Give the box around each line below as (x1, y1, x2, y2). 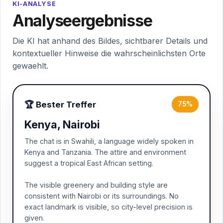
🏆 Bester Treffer (24, 99, 96, 110)
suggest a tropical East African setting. (24, 159, 153, 167)
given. (24, 214, 44, 222)
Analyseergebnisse (12, 11, 152, 30)
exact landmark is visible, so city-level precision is (24, 203, 193, 211)
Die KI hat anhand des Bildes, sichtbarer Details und (12, 36, 208, 46)
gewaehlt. (12, 61, 48, 71)
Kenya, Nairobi (24, 118, 100, 131)
